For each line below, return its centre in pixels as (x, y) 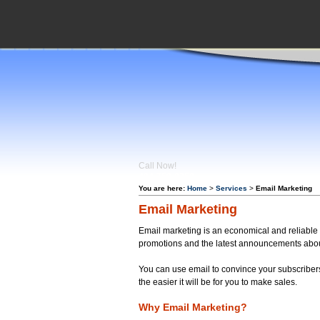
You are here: (162, 188)
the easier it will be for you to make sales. (218, 282)
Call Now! (158, 166)
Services (232, 188)
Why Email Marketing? (193, 308)
